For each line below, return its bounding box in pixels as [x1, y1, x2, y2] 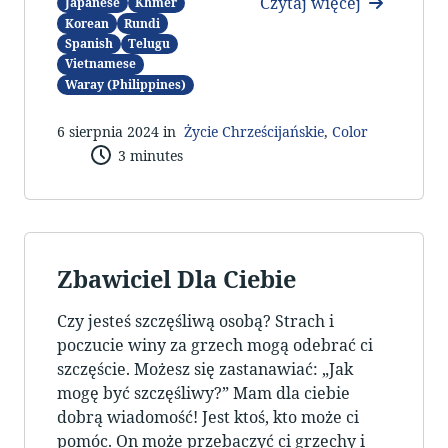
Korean [64, 14, 109, 32]
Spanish [64, 34, 113, 52]
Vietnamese [64, 55, 136, 73]
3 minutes [117, 145, 183, 165]
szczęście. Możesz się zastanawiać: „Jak [57, 358, 353, 381]
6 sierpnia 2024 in [57, 121, 184, 141]
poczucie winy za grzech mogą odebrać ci [57, 334, 373, 357]
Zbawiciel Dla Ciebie [57, 263, 296, 296]
